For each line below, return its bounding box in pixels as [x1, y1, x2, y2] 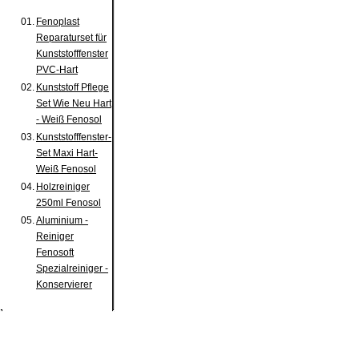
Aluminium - [36, 215, 88, 226]
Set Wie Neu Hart [36, 98, 111, 109]
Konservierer [36, 279, 92, 290]
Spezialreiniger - [36, 263, 108, 274]
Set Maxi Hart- [36, 147, 98, 159]
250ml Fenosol [36, 197, 101, 208]
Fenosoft [36, 247, 74, 258]
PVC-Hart [36, 64, 78, 75]
